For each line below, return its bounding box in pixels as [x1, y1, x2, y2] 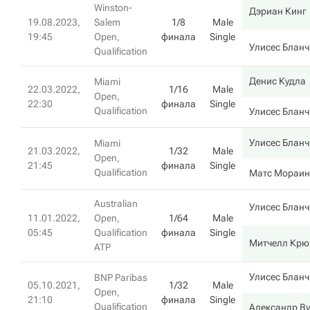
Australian [94, 198, 138, 209]
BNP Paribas [94, 272, 147, 283]
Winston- [94, 2, 132, 13]
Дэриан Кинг [249, 6, 307, 17]
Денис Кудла [249, 75, 306, 86]
